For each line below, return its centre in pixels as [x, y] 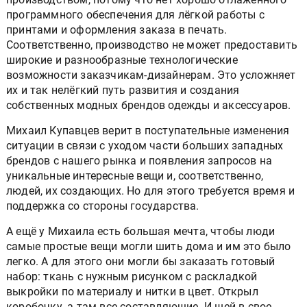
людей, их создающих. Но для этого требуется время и [151, 191]
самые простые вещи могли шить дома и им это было [149, 247]
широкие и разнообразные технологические [122, 60]
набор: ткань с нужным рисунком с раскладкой [132, 277]
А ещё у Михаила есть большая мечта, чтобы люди [141, 232]
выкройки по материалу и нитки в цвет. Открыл [132, 292]
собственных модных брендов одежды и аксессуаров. [149, 106]
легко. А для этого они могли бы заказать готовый [141, 262]
